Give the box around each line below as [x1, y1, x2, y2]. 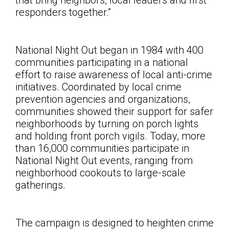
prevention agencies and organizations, [15, 93, 190, 106]
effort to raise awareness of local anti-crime [15, 68, 212, 81]
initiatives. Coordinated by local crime [15, 81, 181, 94]
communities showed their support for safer [15, 105, 213, 118]
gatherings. [15, 179, 65, 192]
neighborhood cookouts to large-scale [15, 167, 186, 179]
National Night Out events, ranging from [15, 154, 193, 167]
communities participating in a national [15, 56, 188, 69]
